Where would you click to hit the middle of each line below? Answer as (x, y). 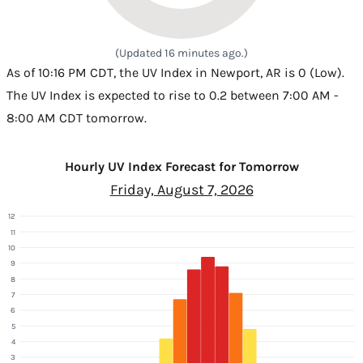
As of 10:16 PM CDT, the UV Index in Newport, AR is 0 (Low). (175, 73)
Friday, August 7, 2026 (181, 190)
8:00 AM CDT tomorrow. (77, 118)
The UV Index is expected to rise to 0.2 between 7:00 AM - (173, 95)
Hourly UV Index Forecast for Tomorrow (181, 167)
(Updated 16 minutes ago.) (181, 53)
